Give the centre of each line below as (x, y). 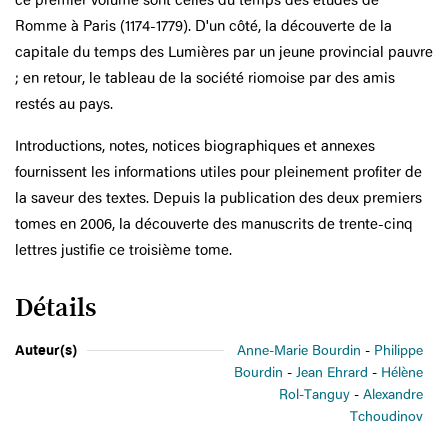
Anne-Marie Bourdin (299, 349)
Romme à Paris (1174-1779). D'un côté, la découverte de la (203, 25)
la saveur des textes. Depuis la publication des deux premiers (218, 197)
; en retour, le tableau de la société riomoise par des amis (205, 77)
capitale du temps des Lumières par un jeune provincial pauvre (224, 51)
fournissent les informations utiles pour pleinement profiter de (218, 171)
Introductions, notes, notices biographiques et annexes (195, 145)
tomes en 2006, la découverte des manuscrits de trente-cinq (214, 223)
